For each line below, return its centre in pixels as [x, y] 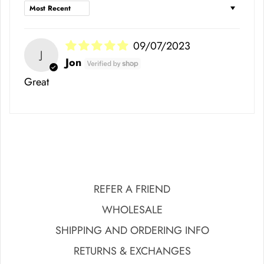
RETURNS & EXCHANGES [132, 251]
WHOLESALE [132, 210]
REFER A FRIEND [132, 189]
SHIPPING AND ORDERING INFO [132, 231]
